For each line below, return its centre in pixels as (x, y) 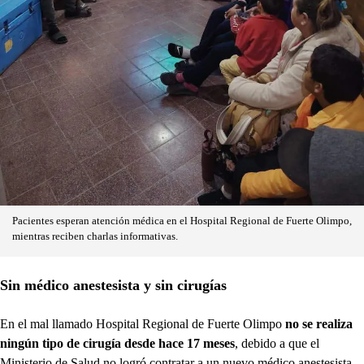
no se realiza (319, 323)
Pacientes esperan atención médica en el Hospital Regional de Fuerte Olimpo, (182, 221)
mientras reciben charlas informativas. (95, 236)
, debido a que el (277, 343)
